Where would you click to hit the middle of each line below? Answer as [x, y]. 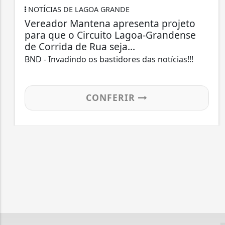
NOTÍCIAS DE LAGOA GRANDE [78, 10]
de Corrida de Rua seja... [80, 47]
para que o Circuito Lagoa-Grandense [110, 35]
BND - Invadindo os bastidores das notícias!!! [109, 60]
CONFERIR [112, 98]
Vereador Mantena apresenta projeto [110, 24]
